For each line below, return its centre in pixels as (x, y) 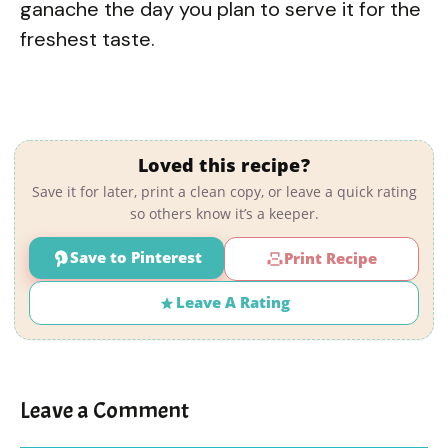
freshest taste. (87, 38)
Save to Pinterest (135, 257)
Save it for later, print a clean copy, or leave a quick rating (224, 191)
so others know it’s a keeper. (224, 213)
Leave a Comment (104, 409)
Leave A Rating (233, 302)
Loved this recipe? (224, 164)
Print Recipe (330, 258)
